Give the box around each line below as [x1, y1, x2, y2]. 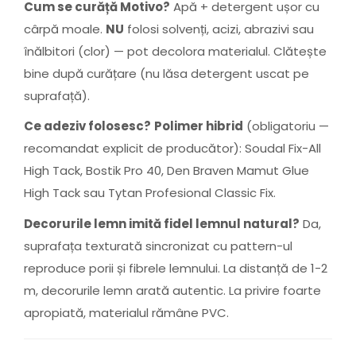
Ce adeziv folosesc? [24, 118, 151, 134]
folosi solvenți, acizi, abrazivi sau [124, 20, 314, 37]
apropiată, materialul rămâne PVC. [24, 304, 229, 321]
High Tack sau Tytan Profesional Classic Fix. [24, 184, 276, 201]
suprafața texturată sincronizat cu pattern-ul [24, 237, 292, 254]
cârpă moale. [24, 20, 106, 37]
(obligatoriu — [243, 118, 329, 134]
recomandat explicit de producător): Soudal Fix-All [24, 140, 321, 157]
